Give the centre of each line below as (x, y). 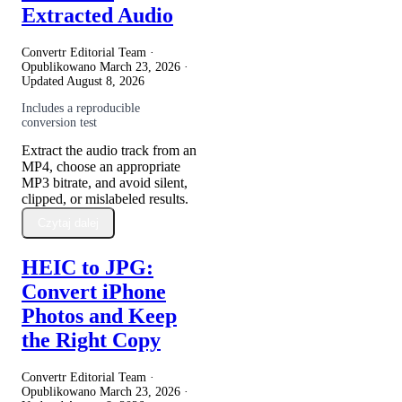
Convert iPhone (94, 292)
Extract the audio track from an (109, 150)
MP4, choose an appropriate (101, 166)
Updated (44, 81)
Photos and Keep (99, 316)
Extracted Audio (97, 15)
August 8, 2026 (105, 81)
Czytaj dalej (68, 223)
